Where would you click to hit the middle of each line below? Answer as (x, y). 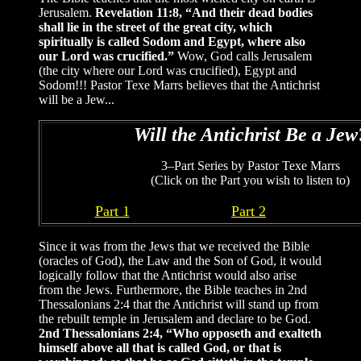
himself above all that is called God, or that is (160, 348)
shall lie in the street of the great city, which (156, 27)
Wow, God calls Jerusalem (245, 56)
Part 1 (112, 212)
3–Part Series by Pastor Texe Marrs (250, 166)
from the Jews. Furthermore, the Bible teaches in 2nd (173, 290)
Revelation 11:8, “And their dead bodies (204, 13)
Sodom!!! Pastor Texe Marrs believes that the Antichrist (179, 85)
